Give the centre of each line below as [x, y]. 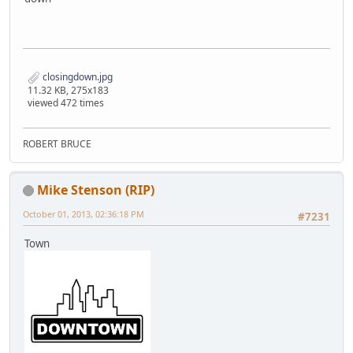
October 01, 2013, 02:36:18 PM [84, 214]
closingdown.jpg [76, 76]
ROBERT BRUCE [57, 143]
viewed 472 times [66, 102]
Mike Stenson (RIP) [96, 190]
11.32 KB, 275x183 [68, 90]
